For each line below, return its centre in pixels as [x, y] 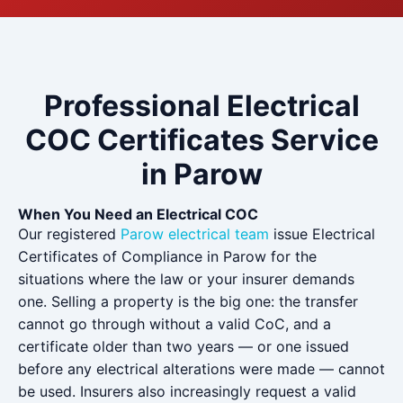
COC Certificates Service [201, 140]
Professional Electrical [201, 106]
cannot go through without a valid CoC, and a [175, 324]
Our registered [69, 234]
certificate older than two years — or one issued [184, 346]
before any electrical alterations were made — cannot [201, 369]
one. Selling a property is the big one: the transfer [188, 301]
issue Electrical [322, 234]
